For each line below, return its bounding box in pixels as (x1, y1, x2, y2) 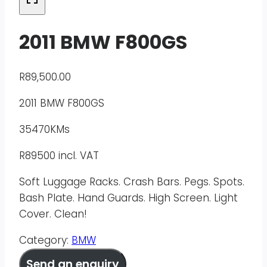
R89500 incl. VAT (19, 148, 99, 163)
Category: (19, 233, 72, 248)
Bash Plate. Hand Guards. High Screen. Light (19, 191, 238, 206)
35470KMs (19, 122, 70, 137)
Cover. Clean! (19, 207, 87, 222)
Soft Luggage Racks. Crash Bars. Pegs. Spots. (19, 175, 244, 190)
